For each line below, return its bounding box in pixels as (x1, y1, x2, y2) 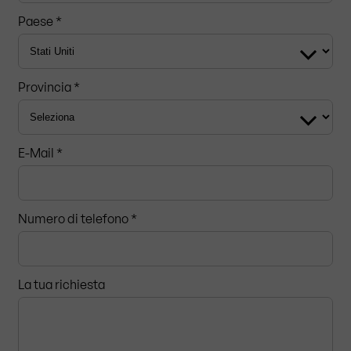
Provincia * (18, 78, 80, 95)
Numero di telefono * (18, 211, 137, 227)
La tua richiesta (18, 277, 105, 293)
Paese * (18, 13, 62, 29)
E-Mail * (18, 144, 63, 161)
